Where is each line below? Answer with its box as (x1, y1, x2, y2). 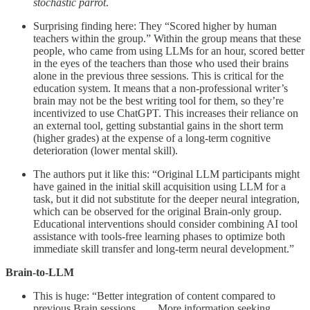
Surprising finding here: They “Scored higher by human (33, 19, 277, 32)
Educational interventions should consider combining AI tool (33, 217, 298, 230)
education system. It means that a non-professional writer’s (33, 82, 288, 94)
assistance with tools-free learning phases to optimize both (33, 230, 285, 242)
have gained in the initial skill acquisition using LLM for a (33, 180, 286, 192)
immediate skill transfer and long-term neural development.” (33, 242, 294, 255)
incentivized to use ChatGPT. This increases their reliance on (33, 107, 298, 119)
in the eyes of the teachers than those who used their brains (33, 57, 289, 69)
